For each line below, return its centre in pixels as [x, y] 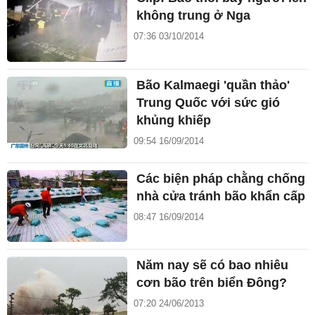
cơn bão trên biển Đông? [212, 283]
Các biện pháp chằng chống [221, 178]
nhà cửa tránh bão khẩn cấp [221, 196]
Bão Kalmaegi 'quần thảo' [213, 85]
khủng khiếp [174, 120]
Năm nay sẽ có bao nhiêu [213, 265]
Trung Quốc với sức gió [208, 102]
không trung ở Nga [194, 16]
